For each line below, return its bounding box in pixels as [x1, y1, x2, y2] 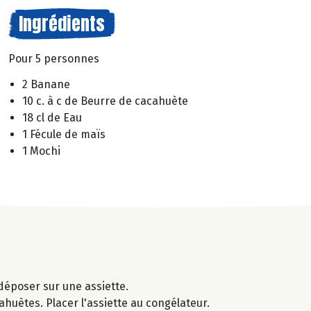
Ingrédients [19, 10, 105, 37]
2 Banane [22, 77, 70, 91]
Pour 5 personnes [8, 52, 99, 65]
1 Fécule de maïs [22, 127, 106, 141]
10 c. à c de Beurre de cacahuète [22, 94, 188, 108]
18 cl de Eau [22, 110, 82, 124]
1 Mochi [22, 144, 60, 158]
